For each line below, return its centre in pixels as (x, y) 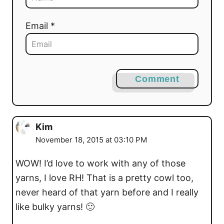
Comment (157, 79)
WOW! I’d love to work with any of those (100, 163)
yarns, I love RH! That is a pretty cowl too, (104, 177)
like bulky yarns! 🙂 (55, 206)
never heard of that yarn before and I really (107, 192)
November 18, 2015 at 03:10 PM (91, 139)
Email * (40, 25)
